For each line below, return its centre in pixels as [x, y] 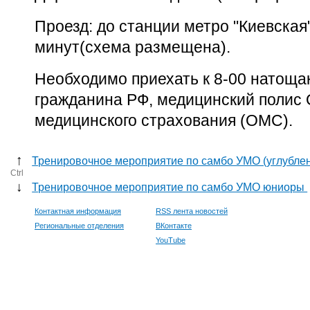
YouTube [171, 240]
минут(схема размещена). [133, 47]
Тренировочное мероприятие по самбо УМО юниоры [170, 188]
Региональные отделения [79, 226]
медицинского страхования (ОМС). [164, 121]
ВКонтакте [174, 226]
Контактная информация [78, 211]
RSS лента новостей [192, 211]
